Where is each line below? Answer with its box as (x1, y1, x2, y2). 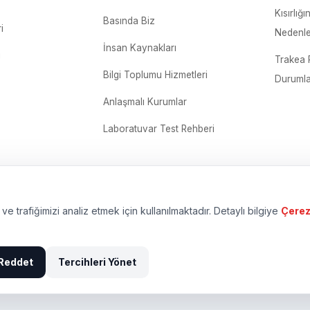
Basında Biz (103, 15, 156, 26)
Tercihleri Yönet (58, 256, 136, 268)
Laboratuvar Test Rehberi (103, 123, 215, 134)
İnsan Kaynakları (103, 42, 177, 53)
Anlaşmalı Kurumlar (103, 96, 188, 107)
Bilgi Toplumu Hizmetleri (103, 69, 208, 80)
